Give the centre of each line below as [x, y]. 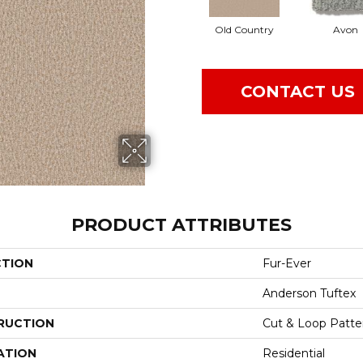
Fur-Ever [287, 263]
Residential [294, 353]
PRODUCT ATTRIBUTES [181, 224]
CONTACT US [298, 92]
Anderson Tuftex [309, 293]
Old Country [244, 30]
